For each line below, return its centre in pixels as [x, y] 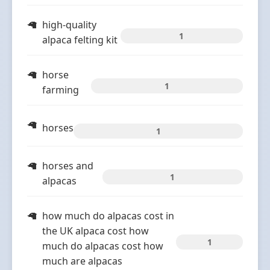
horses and [68, 166]
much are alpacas [82, 261]
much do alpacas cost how [103, 246]
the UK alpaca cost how [96, 231]
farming [61, 90]
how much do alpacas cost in [108, 216]
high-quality [69, 25]
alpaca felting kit [80, 40]
